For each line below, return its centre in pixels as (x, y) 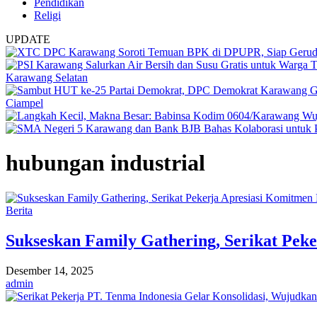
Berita (19, 210)
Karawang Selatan (47, 77)
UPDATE (28, 39)
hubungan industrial (105, 163)
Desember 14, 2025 (50, 270)
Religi (47, 15)
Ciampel (24, 103)
